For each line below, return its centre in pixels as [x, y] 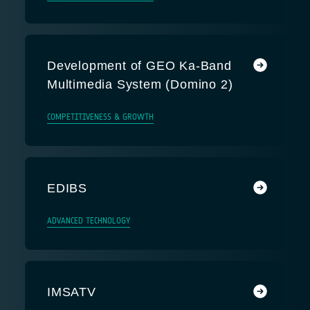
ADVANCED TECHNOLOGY [89, 221]
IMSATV [72, 292]
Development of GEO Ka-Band [139, 66]
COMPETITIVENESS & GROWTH [100, 117]
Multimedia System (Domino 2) [140, 84]
